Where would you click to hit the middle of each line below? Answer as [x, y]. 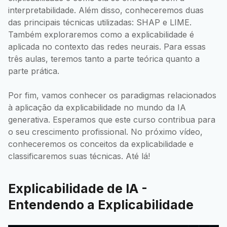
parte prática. [34, 71]
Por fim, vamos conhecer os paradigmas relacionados [112, 95]
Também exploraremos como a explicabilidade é [101, 34]
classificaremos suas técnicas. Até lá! [79, 156]
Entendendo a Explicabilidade [101, 204]
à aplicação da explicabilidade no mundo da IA [97, 107]
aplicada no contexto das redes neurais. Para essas [107, 46]
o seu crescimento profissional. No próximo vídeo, [105, 131]
